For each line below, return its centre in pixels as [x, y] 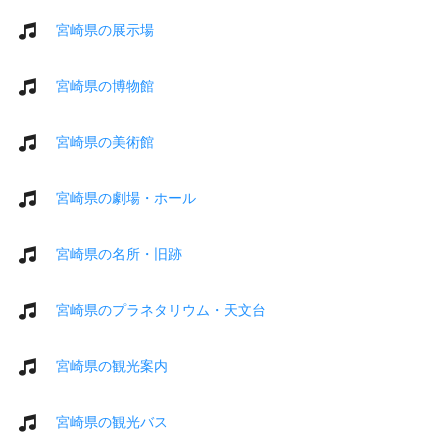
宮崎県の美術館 [105, 141]
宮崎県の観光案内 [112, 365]
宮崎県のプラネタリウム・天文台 [161, 309]
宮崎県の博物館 [105, 85]
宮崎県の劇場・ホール [126, 197]
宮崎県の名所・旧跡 [119, 253]
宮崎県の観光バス [112, 421]
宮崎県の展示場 [105, 29]
